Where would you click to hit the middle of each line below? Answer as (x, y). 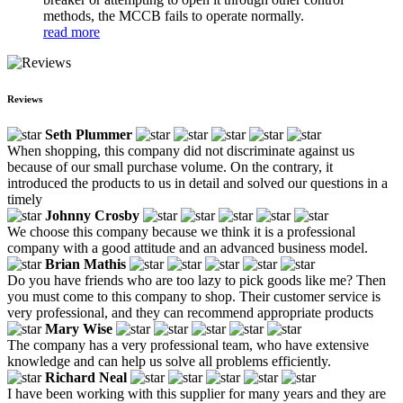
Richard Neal (86, 377)
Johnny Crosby (92, 215)
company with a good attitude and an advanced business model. (188, 247)
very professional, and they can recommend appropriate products (190, 312)
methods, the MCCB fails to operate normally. (174, 15)
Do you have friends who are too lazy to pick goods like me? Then (197, 280)
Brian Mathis (85, 264)
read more (72, 31)
